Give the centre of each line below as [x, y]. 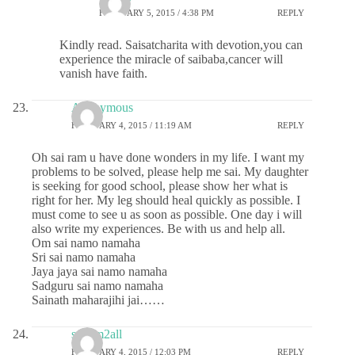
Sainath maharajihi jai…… [98, 300]
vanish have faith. [103, 74]
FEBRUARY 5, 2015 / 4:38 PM [157, 12]
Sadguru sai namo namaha [97, 286]
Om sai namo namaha [86, 243]
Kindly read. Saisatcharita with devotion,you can [181, 45]
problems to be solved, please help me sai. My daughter [170, 172]
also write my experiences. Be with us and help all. [158, 229]
